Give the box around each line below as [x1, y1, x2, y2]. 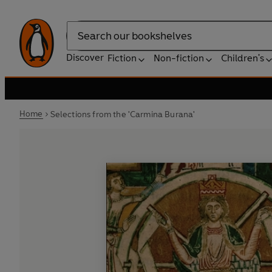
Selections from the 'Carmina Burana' [50, 109, 195, 120]
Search [66, 36, 97, 48]
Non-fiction [154, 52, 204, 64]
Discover [66, 52, 104, 63]
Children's [221, 52, 264, 64]
